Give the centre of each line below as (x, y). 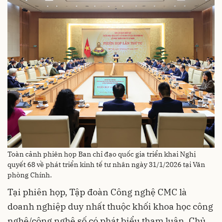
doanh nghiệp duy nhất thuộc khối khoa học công (110, 206)
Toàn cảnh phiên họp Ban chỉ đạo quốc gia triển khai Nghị (102, 154)
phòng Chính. (30, 175)
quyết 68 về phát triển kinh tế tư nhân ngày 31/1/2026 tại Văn (106, 165)
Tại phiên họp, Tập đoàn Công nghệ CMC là (97, 192)
